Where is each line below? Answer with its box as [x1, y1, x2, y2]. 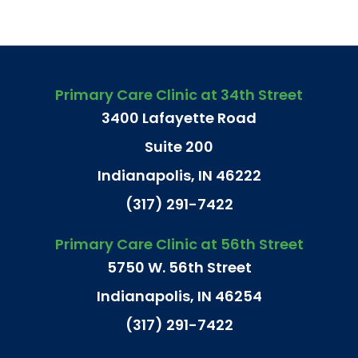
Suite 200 [145, 136, 213, 157]
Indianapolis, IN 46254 [96, 285, 262, 306]
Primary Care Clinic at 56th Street [54, 233, 304, 254]
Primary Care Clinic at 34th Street [55, 84, 303, 105]
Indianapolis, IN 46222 [97, 165, 261, 185]
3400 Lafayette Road [101, 107, 257, 128]
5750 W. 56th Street [106, 257, 252, 277]
